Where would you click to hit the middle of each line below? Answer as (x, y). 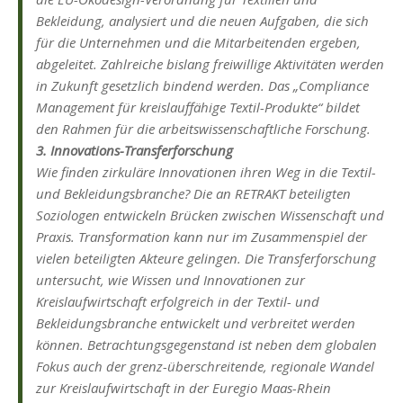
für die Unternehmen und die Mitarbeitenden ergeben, (198, 43)
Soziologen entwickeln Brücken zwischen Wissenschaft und (210, 215)
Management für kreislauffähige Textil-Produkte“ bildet (198, 107)
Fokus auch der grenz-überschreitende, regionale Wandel (205, 367)
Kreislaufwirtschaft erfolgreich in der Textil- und (178, 302)
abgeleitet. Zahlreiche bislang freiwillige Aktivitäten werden (210, 64)
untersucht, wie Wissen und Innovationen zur (170, 280)
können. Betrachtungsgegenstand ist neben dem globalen (206, 345)
